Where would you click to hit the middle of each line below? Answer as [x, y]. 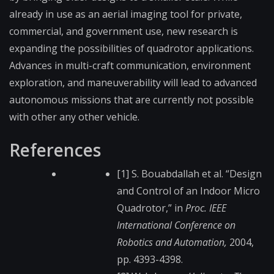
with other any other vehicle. [74, 117]
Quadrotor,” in [151, 208]
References [55, 150]
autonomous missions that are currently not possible [131, 100]
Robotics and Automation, [172, 243]
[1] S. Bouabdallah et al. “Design [189, 174]
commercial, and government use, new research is [124, 31]
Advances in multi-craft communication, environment [130, 66]
